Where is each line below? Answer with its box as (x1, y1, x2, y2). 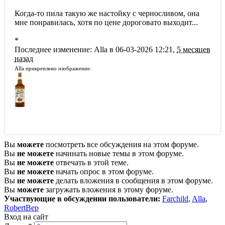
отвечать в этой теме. (54, 158, 129, 167)
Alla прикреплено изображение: (15, 65, 91, 72)
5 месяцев (177, 45, 210, 54)
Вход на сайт (4, 212, 48, 221)
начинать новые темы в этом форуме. (54, 149, 184, 158)
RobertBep (4, 203, 39, 212)
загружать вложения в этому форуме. (44, 185, 173, 194)
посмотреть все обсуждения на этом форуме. (44, 140, 199, 149)
